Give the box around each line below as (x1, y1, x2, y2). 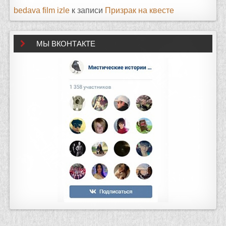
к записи (70, 6, 105, 15)
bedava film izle (14, 6, 70, 15)
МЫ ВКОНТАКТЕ (36, 39, 96, 48)
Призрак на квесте (105, 6, 175, 15)
